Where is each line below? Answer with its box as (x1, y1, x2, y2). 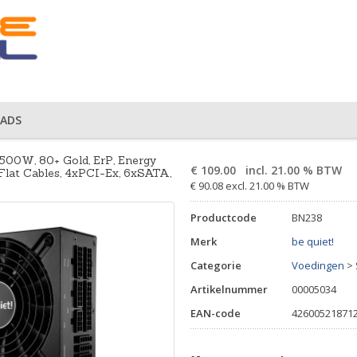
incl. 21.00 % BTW (242, 163, 342, 178)
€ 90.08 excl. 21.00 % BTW (190, 178, 309, 193)
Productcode (190, 210, 257, 225)
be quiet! (292, 234, 334, 249)
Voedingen (292, 258, 344, 273)
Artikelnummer (190, 282, 268, 296)
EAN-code (190, 306, 241, 320)
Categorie (190, 258, 241, 273)
